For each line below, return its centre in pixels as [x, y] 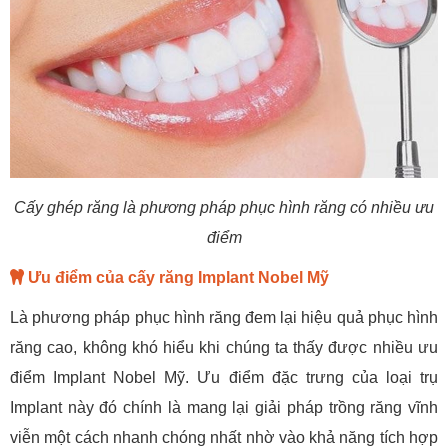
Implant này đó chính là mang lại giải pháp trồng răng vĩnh [224, 407]
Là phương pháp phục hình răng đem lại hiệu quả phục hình [224, 317]
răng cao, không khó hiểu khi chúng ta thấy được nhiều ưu [224, 347]
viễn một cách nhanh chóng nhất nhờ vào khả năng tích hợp [224, 437]
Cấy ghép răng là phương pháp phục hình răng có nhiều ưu [224, 207]
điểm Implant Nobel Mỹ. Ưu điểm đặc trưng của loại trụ [224, 377]
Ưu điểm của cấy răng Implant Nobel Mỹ [176, 277]
